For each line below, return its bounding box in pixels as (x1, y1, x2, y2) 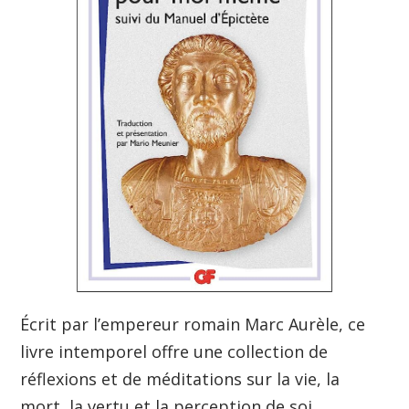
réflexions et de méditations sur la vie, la (20, 367, 341, 390)
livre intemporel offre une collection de (20, 340, 329, 362)
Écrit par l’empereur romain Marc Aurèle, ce (20, 312, 366, 335)
